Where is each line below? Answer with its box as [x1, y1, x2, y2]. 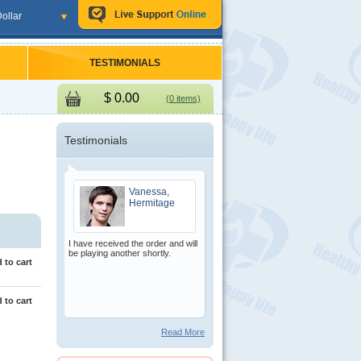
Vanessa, [129, 186, 169, 197]
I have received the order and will [68, 239, 197, 248]
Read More [161, 327, 205, 337]
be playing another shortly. [68, 248, 171, 258]
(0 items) [165, 93, 201, 103]
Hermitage [129, 197, 175, 209]
